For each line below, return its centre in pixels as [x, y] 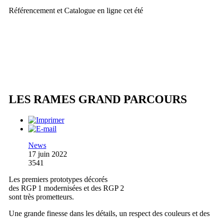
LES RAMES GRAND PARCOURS [98, 100]
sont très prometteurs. [41, 197]
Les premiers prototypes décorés [58, 180]
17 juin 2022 [48, 154]
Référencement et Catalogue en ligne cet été [76, 11]
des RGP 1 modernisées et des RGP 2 [66, 188]
